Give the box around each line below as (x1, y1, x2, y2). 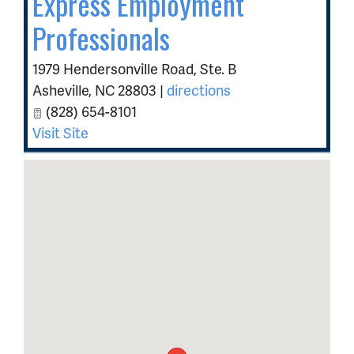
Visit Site (32, 122, 88, 142)
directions (167, 80, 231, 100)
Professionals (32, 17, 170, 58)
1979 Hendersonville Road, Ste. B (32, 58, 236, 78)
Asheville (32, 80, 88, 100)
